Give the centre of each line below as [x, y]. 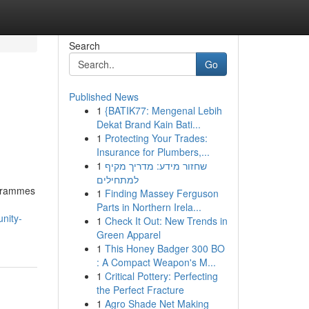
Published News [103, 97]
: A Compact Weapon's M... [156, 262]
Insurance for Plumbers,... [153, 152]
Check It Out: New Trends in [166, 221]
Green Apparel [128, 235]
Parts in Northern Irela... [149, 207]
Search [84, 46]
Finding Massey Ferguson [161, 193]
